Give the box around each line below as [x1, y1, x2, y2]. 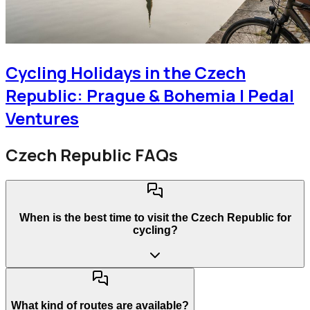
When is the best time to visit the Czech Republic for [19, 211, 291, 224]
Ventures [6, 107, 79, 130]
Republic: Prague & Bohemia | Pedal [6, 84, 294, 107]
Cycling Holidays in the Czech [6, 61, 246, 84]
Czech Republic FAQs [6, 143, 178, 167]
